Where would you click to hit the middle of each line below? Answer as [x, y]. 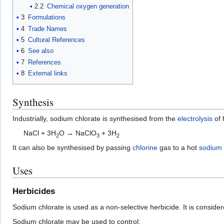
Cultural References [56, 40]
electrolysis [195, 119]
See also [41, 51]
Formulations [47, 17]
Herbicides [34, 191]
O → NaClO [78, 133]
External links [48, 73]
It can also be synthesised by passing [72, 148]
